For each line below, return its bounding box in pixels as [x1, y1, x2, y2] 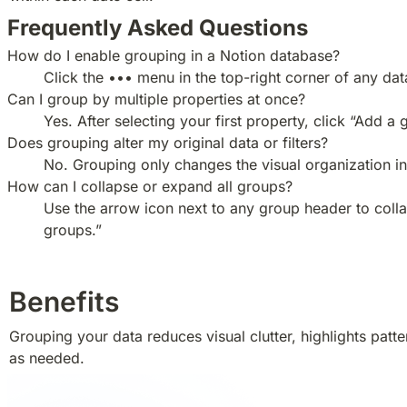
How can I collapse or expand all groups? [7, 176, 293, 195]
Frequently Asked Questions [7, 14, 308, 41]
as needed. [9, 348, 84, 367]
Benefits [9, 284, 119, 318]
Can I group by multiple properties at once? [7, 89, 305, 108]
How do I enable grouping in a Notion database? [7, 45, 340, 65]
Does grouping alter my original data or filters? [7, 133, 328, 152]
